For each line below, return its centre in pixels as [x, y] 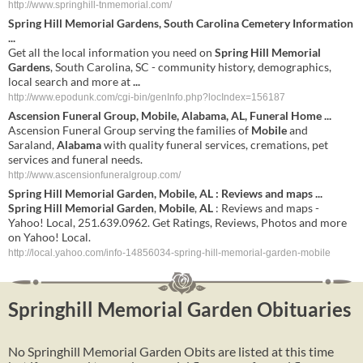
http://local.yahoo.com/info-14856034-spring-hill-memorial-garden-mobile [169, 253]
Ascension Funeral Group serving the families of [130, 130]
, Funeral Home [284, 115]
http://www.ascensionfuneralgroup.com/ [94, 175]
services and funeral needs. [75, 159]
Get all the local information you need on [111, 52]
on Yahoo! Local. [49, 237]
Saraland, [32, 145]
